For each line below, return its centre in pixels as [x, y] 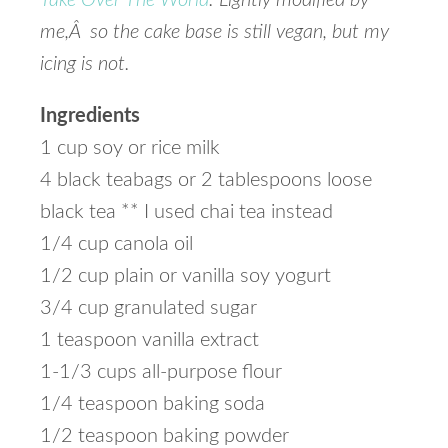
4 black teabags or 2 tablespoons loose [206, 180]
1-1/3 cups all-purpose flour [161, 372]
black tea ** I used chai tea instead [186, 212]
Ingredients [90, 116]
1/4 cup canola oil [116, 244]
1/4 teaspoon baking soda [152, 404]
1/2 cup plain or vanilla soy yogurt [185, 276]
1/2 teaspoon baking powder [164, 436]
